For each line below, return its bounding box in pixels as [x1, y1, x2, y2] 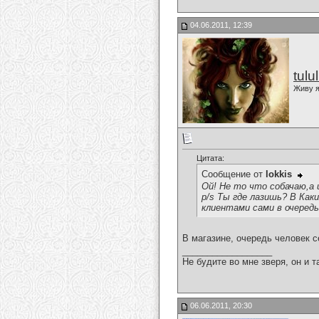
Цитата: [197, 154, 224, 163]
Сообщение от [202, 169, 266, 180]
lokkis [266, 169, 292, 180]
